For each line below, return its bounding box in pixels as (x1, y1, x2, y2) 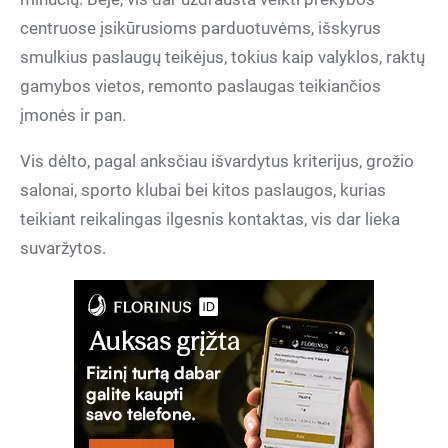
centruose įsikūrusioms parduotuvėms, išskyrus (20, 18, 381, 38)
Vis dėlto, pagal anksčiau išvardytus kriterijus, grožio (20, 151, 414, 171)
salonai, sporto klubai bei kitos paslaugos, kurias (20, 180, 386, 200)
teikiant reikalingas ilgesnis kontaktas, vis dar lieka (20, 209, 400, 229)
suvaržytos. (20, 238, 106, 258)
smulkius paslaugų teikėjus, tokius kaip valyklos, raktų (20, 47, 425, 67)
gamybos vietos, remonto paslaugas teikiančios (20, 76, 381, 96)
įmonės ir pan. (20, 105, 126, 125)
